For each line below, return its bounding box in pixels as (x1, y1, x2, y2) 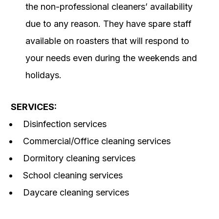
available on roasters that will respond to (25, 36, 189, 46)
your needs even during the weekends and (25, 53, 197, 64)
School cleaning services (23, 170, 123, 181)
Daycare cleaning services (23, 187, 129, 198)
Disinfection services (23, 119, 107, 130)
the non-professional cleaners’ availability (25, 1, 193, 12)
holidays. (25, 70, 62, 81)
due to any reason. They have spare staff (25, 19, 192, 29)
